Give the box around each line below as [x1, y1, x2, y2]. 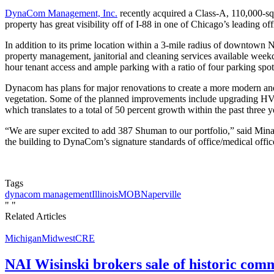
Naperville [141, 188, 181, 199]
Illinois [92, 188, 118, 199]
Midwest [42, 232, 75, 243]
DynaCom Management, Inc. [5, 7, 117, 18]
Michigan [5, 232, 42, 243]
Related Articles [5, 210, 66, 221]
